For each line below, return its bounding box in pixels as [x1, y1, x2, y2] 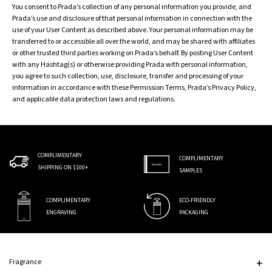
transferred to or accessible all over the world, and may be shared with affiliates [12, 36, 255, 47]
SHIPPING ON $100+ [38, 163, 88, 172]
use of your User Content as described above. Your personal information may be [12, 25, 253, 35]
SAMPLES [179, 166, 202, 175]
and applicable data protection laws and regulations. [12, 94, 175, 104]
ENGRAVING [46, 208, 76, 217]
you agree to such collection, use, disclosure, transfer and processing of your [12, 71, 243, 81]
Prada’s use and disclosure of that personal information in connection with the [12, 13, 252, 24]
